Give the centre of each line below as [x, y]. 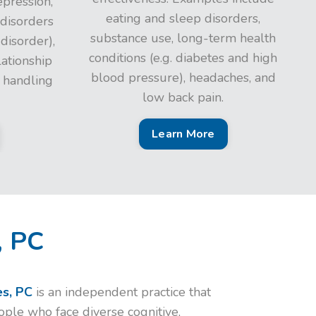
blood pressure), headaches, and [183, 78]
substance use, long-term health [183, 38]
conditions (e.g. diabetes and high [183, 58]
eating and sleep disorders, [183, 18]
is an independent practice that [121, 292]
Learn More [183, 134]
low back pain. [183, 97]
